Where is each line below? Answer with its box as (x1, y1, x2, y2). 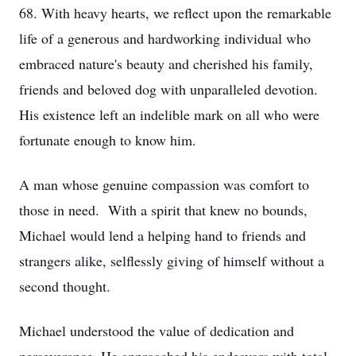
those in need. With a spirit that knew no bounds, (19, 200, 308, 219)
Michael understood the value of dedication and (19, 321, 294, 340)
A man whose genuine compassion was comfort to (19, 175, 309, 194)
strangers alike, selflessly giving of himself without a (19, 251, 324, 270)
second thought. (19, 277, 110, 296)
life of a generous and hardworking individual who (19, 29, 311, 48)
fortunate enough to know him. (19, 130, 196, 149)
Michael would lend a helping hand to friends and (19, 226, 306, 245)
